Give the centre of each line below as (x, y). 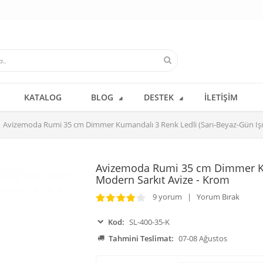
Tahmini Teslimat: (141, 239)
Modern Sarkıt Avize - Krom (162, 180)
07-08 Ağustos (203, 239)
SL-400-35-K (148, 222)
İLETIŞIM (221, 97)
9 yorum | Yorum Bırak (192, 197)
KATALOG (43, 97)
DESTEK (159, 97)
